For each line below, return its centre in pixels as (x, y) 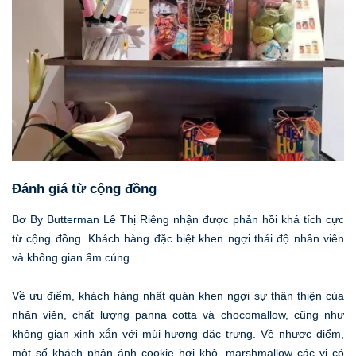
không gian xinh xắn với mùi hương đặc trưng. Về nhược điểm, (178, 333)
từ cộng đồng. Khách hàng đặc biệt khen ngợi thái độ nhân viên (178, 238)
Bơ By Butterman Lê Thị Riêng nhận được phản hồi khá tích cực (178, 219)
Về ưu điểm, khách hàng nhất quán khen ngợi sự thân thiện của (178, 295)
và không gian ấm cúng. (72, 257)
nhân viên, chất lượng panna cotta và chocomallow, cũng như (178, 314)
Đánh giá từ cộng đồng (84, 189)
